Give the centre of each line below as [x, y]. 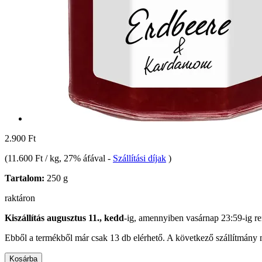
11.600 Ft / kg [33, 158]
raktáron [20, 198]
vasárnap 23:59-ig [219, 218]
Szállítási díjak [139, 158]
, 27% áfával [83, 158]
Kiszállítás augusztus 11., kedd [64, 218]
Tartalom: [25, 178]
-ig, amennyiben [155, 218]
